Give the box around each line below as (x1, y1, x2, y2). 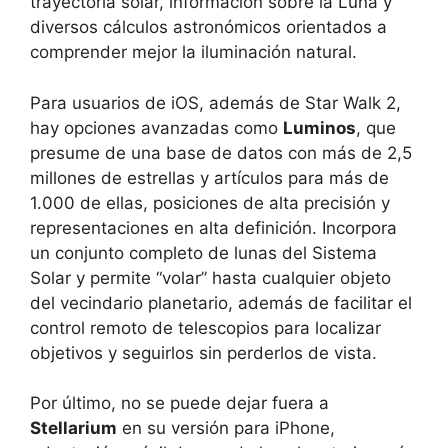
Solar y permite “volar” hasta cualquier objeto (30, 267, 391, 288)
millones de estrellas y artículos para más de (30, 167, 389, 188)
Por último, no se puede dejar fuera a (30, 393, 329, 414)
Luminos (283, 117, 356, 138)
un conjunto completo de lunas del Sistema (30, 242, 377, 263)
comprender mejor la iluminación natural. (30, 42, 357, 63)
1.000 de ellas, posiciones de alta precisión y (30, 192, 390, 213)
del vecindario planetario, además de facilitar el (30, 292, 412, 313)
